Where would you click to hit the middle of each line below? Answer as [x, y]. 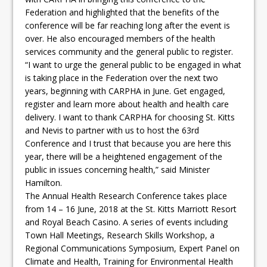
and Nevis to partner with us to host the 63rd [112, 130]
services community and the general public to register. [129, 51]
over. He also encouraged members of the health [120, 38]
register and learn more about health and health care [127, 104]
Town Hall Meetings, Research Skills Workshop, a [120, 235]
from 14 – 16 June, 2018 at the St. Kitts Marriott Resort [131, 209]
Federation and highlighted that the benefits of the [122, 12]
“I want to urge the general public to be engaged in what [133, 64]
